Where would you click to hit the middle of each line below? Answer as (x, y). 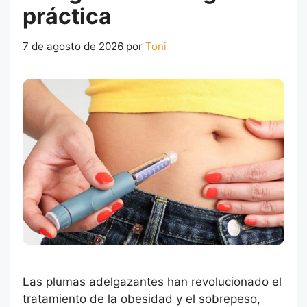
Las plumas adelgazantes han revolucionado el (152, 282)
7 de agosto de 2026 (73, 47)
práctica (67, 16)
